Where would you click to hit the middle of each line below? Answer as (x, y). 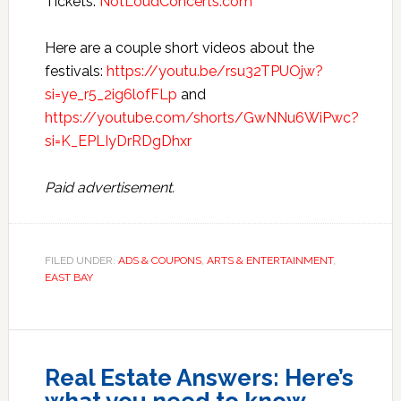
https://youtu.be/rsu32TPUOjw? (214, 72)
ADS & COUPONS (159, 261)
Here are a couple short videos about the (179, 48)
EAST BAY (68, 278)
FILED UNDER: (81, 261)
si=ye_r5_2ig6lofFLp (111, 95)
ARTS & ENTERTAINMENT (269, 261)
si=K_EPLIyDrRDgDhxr (118, 141)
